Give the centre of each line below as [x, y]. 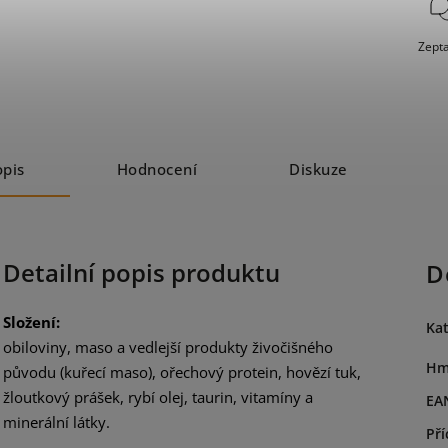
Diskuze [318, 169]
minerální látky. [56, 421]
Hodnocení [156, 169]
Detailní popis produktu [141, 273]
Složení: [31, 321]
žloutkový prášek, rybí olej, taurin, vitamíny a [158, 396]
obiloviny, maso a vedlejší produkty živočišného [168, 346]
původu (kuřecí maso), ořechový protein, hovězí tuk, [182, 371]
